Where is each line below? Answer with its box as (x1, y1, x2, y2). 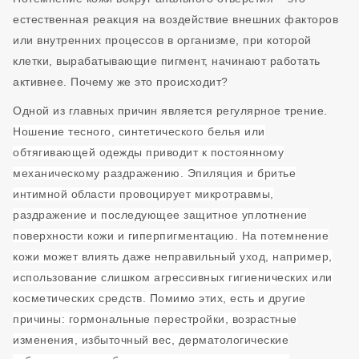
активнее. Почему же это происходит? (13, 75, 228, 88)
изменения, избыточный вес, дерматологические (13, 333, 288, 346)
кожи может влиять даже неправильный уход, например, (13, 250, 333, 263)
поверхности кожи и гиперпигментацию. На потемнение (13, 229, 329, 242)
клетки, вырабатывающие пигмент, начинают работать (13, 54, 321, 67)
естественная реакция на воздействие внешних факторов (13, 13, 338, 26)
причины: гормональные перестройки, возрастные (13, 313, 297, 325)
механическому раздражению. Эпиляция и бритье (13, 167, 296, 179)
